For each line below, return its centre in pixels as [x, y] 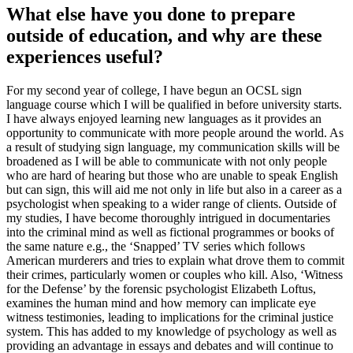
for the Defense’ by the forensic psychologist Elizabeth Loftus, [161, 288]
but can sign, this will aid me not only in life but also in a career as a [174, 189]
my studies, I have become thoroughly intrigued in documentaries [168, 217]
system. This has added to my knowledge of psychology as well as [171, 331]
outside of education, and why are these [164, 35]
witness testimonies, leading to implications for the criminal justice [170, 317]
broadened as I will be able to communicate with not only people [167, 161]
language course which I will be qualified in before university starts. [174, 104]
